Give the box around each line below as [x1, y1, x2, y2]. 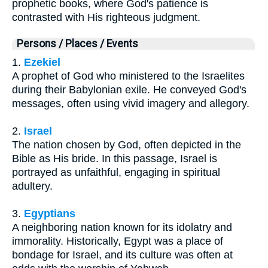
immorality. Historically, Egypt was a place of [12, 234, 223, 247]
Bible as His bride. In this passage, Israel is [12, 152, 217, 165]
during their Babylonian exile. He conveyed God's [12, 83, 246, 96]
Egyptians [24, 207, 75, 220]
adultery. [12, 179, 53, 192]
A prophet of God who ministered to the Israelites [12, 69, 245, 82]
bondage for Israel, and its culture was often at [12, 248, 233, 261]
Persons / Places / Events [17, 37, 138, 50]
